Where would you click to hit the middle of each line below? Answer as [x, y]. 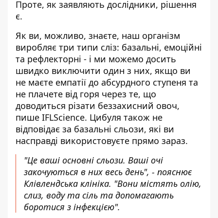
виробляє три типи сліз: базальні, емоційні [109, 47]
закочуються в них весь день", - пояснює [108, 172]
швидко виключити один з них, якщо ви [103, 71]
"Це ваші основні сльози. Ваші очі [93, 160]
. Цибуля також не [124, 117]
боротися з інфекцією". [72, 207]
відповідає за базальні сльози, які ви [95, 129]
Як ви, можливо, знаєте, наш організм [98, 36]
